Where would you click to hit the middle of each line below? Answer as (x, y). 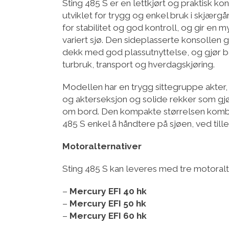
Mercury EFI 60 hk (108, 216)
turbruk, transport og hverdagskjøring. (139, 65)
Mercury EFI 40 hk (108, 191)
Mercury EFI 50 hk (108, 204)
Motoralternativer (102, 146)
